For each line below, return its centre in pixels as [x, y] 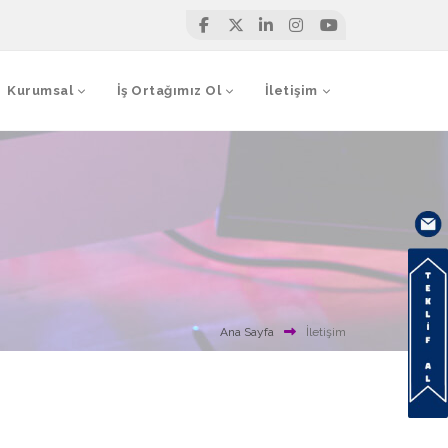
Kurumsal [40, 90]
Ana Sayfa [247, 332]
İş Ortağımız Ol [168, 90]
